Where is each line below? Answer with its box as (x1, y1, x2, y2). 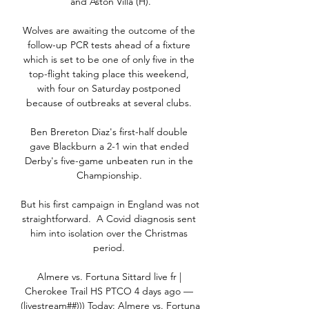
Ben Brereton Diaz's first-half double (30, 126, 188, 139)
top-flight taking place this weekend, (29, 68, 189, 81)
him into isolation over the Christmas (30, 227, 188, 240)
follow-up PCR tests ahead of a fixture (28, 39, 190, 52)
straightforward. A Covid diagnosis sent (22, 212, 196, 226)
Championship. (76, 169, 145, 182)
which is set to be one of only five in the (23, 53, 195, 66)
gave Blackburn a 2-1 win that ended (29, 140, 189, 153)
